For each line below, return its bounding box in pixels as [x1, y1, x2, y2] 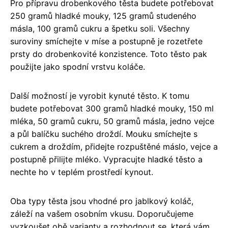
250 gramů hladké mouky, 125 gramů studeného [10, 10, 196, 21]
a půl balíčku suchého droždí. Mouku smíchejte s [10, 128, 197, 139]
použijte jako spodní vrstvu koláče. [10, 61, 145, 72]
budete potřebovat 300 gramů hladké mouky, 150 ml [10, 103, 214, 113]
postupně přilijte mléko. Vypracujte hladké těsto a [10, 154, 203, 164]
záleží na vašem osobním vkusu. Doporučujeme [10, 208, 193, 219]
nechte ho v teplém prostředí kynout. [10, 166, 153, 177]
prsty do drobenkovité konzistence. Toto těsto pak [10, 48, 207, 59]
